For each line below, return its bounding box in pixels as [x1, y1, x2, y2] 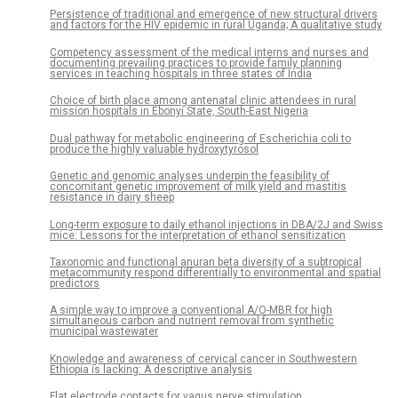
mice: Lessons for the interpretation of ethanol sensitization [50, 228, 346, 242]
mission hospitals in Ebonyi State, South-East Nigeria [50, 105, 308, 118]
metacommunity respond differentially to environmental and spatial [50, 266, 381, 279]
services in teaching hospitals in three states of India [50, 67, 312, 80]
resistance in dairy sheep [50, 191, 174, 204]
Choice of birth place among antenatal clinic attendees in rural [50, 94, 356, 107]
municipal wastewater [50, 325, 158, 338]
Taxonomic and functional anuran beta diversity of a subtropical [50, 255, 362, 268]
